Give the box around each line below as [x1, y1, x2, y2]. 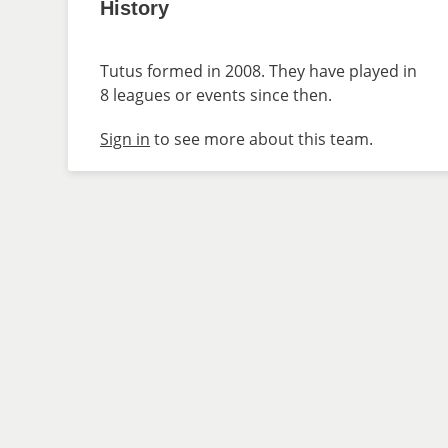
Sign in [100, 128, 150, 150]
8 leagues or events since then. [100, 84, 332, 106]
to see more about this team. [150, 128, 373, 150]
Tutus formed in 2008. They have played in [100, 60, 417, 82]
